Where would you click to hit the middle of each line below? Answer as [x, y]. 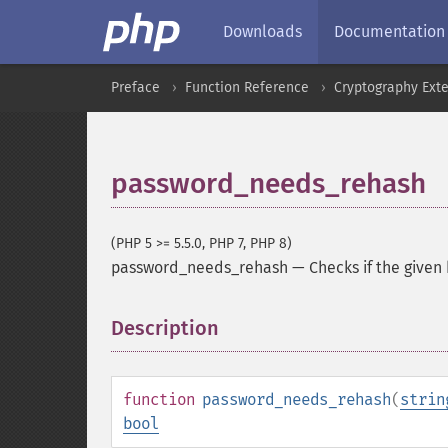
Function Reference [247, 87]
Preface [135, 87]
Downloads [262, 31]
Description [165, 328]
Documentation [389, 31]
